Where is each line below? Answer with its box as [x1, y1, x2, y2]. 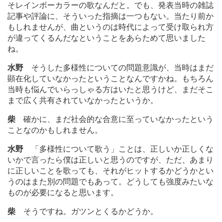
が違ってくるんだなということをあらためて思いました [7, 34, 206, 43]
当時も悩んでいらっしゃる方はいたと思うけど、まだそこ [7, 85, 214, 94]
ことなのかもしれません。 [7, 126, 103, 135]
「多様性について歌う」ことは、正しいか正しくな [23, 145, 214, 154]
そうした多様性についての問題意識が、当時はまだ [23, 63, 214, 72]
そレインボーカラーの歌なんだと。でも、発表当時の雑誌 [7, 1, 214, 10]
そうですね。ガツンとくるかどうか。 [15, 207, 158, 216]
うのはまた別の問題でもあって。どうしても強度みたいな [7, 177, 214, 186]
